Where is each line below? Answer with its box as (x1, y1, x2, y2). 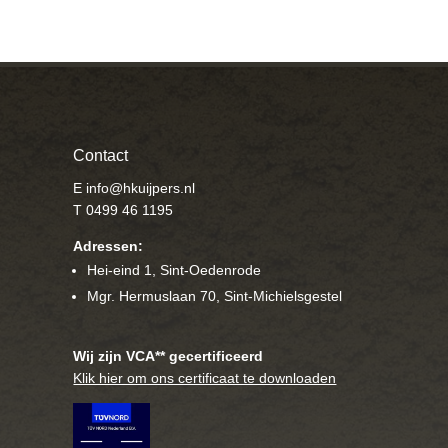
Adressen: (73, 237, 144, 254)
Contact (73, 146, 129, 164)
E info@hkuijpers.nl (73, 179, 196, 196)
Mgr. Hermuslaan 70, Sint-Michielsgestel (87, 287, 343, 304)
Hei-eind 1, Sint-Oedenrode (87, 261, 262, 278)
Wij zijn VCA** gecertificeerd (73, 347, 264, 364)
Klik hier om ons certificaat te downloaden (73, 369, 337, 386)
